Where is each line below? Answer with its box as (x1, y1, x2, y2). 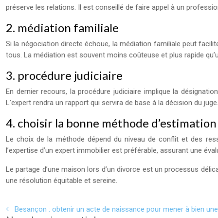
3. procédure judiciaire (6, 68, 123, 82)
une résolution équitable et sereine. (6, 176, 117, 185)
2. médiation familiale (6, 20, 119, 35)
